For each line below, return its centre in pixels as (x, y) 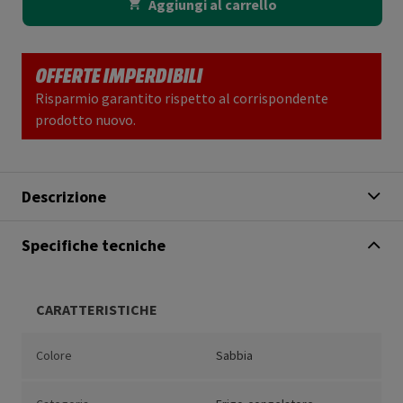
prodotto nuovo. (85, 120)
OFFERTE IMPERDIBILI (119, 75)
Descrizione (64, 197)
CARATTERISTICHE (97, 310)
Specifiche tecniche (94, 246)
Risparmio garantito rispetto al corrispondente (182, 99)
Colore (54, 356)
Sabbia (234, 356)
